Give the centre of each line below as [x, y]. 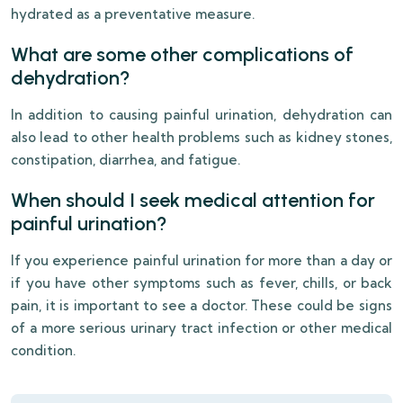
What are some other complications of [182, 55]
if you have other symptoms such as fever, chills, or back [201, 283]
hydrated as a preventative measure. [133, 14]
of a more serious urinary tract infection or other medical [201, 328]
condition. [43, 351]
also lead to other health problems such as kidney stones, [201, 138]
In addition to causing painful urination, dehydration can [201, 115]
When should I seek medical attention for [193, 201]
